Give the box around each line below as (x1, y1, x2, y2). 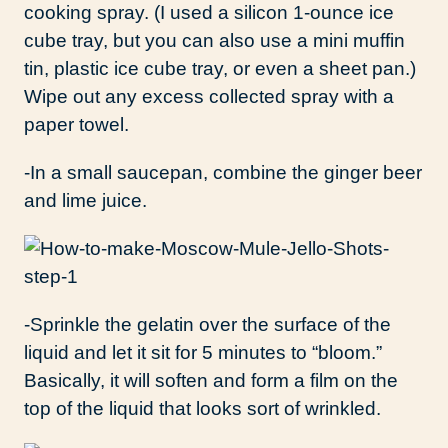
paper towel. (24, 114, 129, 136)
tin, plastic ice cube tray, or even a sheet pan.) (24, 58, 416, 80)
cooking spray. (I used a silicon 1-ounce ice (24, 2, 394, 24)
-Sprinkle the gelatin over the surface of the (24, 314, 391, 336)
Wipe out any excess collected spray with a (24, 86, 394, 108)
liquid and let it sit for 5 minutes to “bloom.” (24, 342, 382, 364)
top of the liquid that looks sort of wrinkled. (24, 398, 381, 420)
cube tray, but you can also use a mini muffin (24, 30, 405, 52)
